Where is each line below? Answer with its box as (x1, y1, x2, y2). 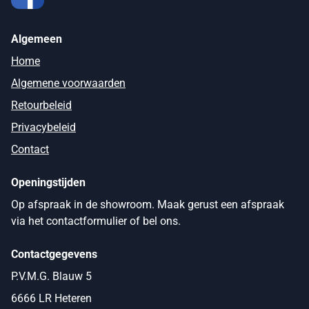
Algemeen (11, 32, 62, 46)
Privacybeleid (11, 120, 76, 134)
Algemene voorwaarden (11, 76, 126, 90)
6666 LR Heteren (11, 291, 92, 305)
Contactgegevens (11, 247, 97, 261)
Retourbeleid (11, 98, 72, 112)
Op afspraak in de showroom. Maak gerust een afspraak (11, 197, 284, 211)
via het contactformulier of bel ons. (11, 214, 181, 228)
